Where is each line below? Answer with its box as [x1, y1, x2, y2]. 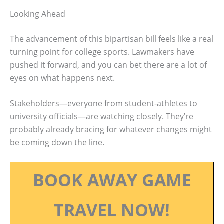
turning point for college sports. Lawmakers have [10, 46, 194, 57]
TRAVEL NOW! [54, 198, 170, 221]
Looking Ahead [10, 8, 65, 19]
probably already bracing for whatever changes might [10, 124, 212, 135]
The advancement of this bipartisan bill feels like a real [10, 33, 213, 44]
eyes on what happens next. [10, 72, 115, 83]
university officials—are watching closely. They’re [10, 111, 193, 122]
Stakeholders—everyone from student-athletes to [10, 98, 197, 109]
